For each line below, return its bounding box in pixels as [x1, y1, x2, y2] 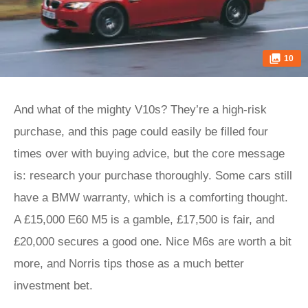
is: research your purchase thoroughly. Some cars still [14, 169, 292, 182]
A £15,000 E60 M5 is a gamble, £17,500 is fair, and [14, 213, 274, 226]
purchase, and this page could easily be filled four [14, 125, 268, 138]
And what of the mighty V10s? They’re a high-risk [14, 103, 267, 116]
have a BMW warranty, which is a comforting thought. [14, 191, 288, 204]
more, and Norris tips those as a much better [14, 257, 244, 270]
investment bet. [14, 279, 93, 292]
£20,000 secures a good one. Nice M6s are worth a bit [14, 235, 291, 248]
